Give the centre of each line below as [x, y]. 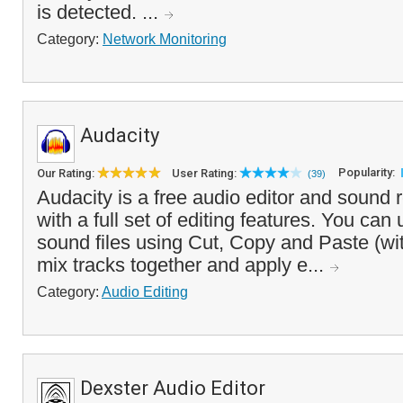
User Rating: [206, 173]
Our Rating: [67, 173]
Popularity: [368, 172]
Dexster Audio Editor [173, 388]
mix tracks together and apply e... [183, 265]
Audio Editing [145, 291]
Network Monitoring [165, 39]
